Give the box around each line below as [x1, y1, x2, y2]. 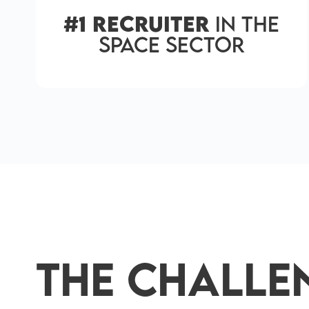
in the [210, 11, 280, 37]
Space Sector [98, 32, 245, 57]
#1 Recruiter [63, 11, 210, 37]
